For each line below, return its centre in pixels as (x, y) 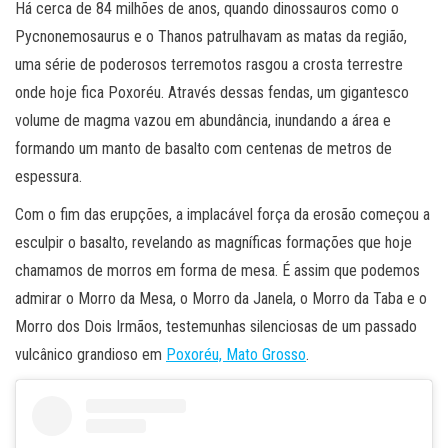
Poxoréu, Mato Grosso (236, 355)
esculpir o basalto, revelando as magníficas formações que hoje (213, 243)
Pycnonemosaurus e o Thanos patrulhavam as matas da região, (211, 37)
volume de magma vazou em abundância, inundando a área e (203, 121)
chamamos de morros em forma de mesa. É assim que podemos (217, 271)
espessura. (48, 177)
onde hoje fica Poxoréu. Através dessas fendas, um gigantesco (212, 93)
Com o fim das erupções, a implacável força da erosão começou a (222, 215)
